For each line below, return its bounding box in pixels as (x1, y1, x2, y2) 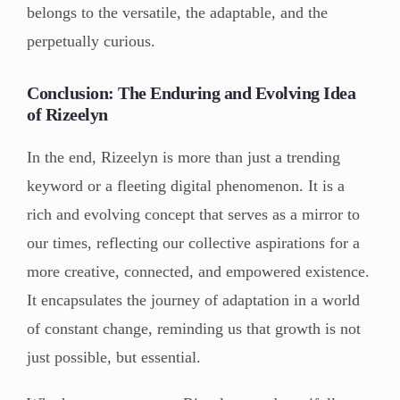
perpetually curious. (27, 31, 155, 50)
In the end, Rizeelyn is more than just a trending (27, 147, 340, 166)
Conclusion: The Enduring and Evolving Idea (27, 82, 355, 103)
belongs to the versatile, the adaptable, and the (27, 3, 328, 21)
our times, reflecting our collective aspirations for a (27, 233, 360, 252)
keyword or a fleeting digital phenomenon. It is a (27, 176, 345, 195)
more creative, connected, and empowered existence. (27, 262, 370, 280)
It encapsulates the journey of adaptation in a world (27, 290, 360, 309)
